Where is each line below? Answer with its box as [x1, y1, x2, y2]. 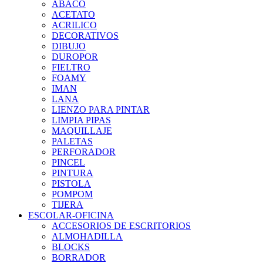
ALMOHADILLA [52, 231, 123, 241]
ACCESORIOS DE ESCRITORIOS [52, 220, 191, 231]
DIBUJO [52, 41, 86, 51]
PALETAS [52, 136, 93, 146]
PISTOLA [52, 178, 91, 188]
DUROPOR [52, 51, 98, 62]
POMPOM [52, 188, 93, 199]
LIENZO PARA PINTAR [52, 104, 150, 114]
